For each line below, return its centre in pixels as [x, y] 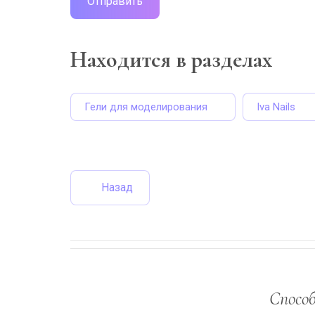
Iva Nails [276, 107]
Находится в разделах [171, 59]
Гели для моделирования [146, 107]
